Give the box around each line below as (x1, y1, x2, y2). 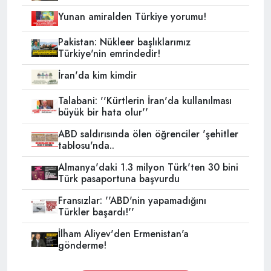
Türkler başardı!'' (57, 205, 134, 220)
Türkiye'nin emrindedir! (57, 47, 160, 61)
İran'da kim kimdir (57, 68, 137, 83)
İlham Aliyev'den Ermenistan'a (57, 227, 189, 241)
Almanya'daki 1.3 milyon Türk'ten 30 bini (57, 160, 238, 175)
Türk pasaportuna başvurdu (57, 172, 180, 186)
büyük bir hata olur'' (57, 105, 148, 120)
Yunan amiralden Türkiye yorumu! (57, 10, 206, 24)
